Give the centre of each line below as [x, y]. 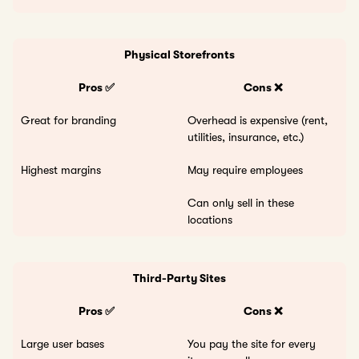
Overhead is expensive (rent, [258, 120]
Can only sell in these [241, 202]
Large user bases [63, 343]
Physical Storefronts [179, 54]
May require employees [245, 169]
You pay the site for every [252, 343]
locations [210, 219]
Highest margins [61, 169]
